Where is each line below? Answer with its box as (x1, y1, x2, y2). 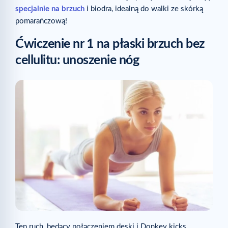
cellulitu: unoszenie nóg (15, 53, 139, 67)
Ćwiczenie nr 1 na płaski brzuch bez (15, 37, 205, 50)
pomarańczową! (15, 17, 67, 25)
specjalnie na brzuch (15, 5, 84, 13)
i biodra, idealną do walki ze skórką (84, 5, 203, 13)
